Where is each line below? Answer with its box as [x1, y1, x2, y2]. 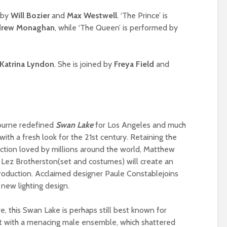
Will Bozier [11, 10, 52, 20]
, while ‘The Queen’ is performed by [55, 22, 178, 32]
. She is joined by [54, 59, 114, 69]
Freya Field [114, 59, 156, 69]
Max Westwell [67, 10, 117, 20]
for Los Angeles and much [93, 120, 186, 130]
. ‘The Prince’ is [117, 10, 168, 20]
